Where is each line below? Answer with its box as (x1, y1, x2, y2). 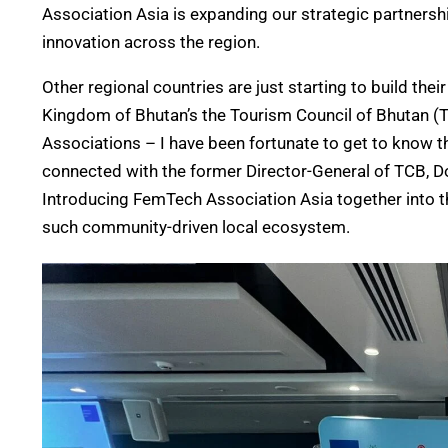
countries (153, 77, 228, 97)
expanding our (190, 4, 297, 24)
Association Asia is (42, 4, 190, 24)
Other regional (42, 77, 153, 97)
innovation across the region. (42, 32, 260, 52)
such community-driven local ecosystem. (42, 217, 350, 237)
